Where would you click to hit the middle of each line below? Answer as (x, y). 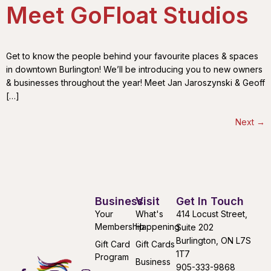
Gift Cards (155, 244)
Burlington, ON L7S (214, 241)
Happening (158, 227)
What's (149, 214)
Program (112, 257)
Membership (119, 227)
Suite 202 (195, 227)
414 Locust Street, (212, 214)
